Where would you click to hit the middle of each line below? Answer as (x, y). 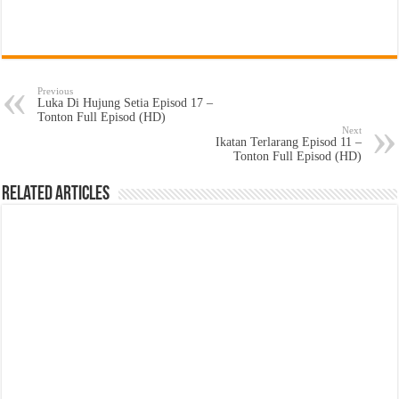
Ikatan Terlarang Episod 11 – (288, 142)
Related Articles (56, 195)
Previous (56, 91)
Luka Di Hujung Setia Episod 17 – (126, 103)
